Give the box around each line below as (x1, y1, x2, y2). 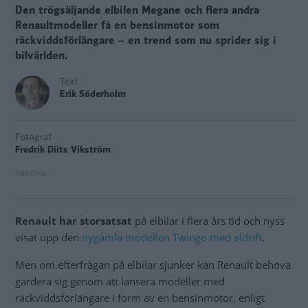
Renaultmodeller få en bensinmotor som (15, 18, 219, 34)
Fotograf (15, 131, 52, 144)
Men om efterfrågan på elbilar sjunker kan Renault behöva (15, 258, 291, 272)
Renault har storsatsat (15, 214, 135, 228)
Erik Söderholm (60, 87, 126, 101)
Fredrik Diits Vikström (15, 143, 111, 157)
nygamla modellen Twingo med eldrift (82, 230, 262, 245)
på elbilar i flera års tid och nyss (135, 214, 285, 228)
